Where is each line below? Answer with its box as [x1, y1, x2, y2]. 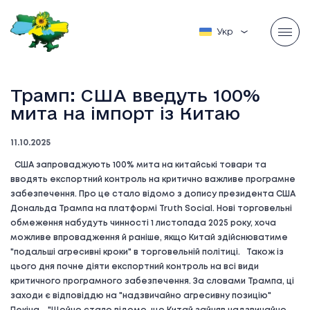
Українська [217, 26, 268, 37]
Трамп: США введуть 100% [10, 85, 260, 105]
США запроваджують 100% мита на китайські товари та [10, 161, 266, 169]
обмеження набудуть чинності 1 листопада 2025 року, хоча [10, 219, 276, 227]
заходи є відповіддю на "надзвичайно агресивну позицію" [10, 292, 271, 300]
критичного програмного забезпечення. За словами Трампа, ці [10, 277, 294, 285]
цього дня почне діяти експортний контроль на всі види [10, 263, 259, 271]
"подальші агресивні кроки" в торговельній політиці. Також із [10, 248, 284, 256]
